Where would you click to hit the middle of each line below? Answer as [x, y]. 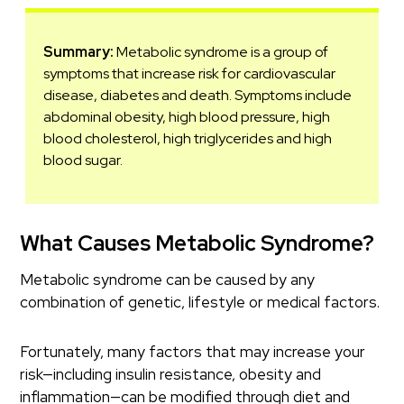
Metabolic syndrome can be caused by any [168, 280]
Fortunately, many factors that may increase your [193, 352]
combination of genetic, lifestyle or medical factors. [200, 302]
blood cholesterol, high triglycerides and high [188, 138]
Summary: [80, 52]
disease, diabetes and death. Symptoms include [198, 95]
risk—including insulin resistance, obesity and [171, 374]
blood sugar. [83, 160]
